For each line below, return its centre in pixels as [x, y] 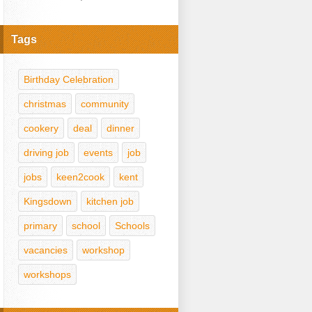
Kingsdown [48, 202]
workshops [47, 275]
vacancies [46, 250]
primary [40, 226]
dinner [120, 128]
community [105, 104]
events [98, 153]
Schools [132, 226]
